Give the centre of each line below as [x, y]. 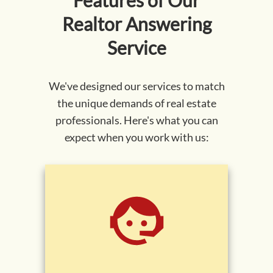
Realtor [92, 24]
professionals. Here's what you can [136, 120]
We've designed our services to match [136, 86]
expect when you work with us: [136, 137]
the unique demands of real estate [136, 103]
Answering [166, 24]
